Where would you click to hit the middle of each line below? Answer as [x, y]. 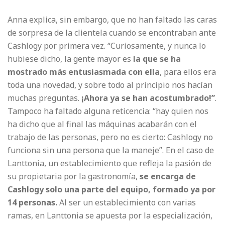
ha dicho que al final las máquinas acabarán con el [102, 124]
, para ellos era [188, 72]
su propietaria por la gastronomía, [74, 176]
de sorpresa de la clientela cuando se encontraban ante [112, 33]
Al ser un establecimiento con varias [127, 202]
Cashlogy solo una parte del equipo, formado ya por [111, 189]
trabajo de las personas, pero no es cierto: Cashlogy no [110, 137]
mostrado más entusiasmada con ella [84, 72]
